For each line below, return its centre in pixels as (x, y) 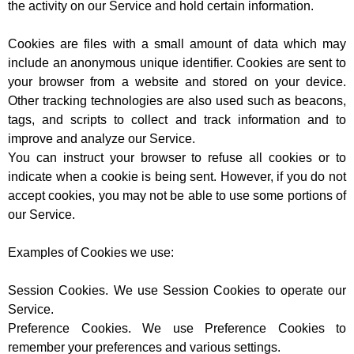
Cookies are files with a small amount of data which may (177, 44)
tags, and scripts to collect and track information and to (177, 120)
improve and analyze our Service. (102, 139)
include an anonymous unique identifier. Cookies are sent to (177, 63)
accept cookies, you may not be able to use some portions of (177, 196)
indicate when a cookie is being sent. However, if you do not (177, 177)
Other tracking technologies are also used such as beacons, (177, 101)
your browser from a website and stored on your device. (177, 82)
